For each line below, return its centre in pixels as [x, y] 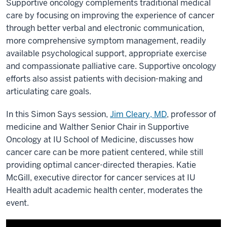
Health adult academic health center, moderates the [104, 190]
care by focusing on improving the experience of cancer [110, 15]
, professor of [192, 114]
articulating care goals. [49, 91]
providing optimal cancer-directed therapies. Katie [101, 165]
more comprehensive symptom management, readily [106, 41]
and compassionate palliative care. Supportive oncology [111, 66]
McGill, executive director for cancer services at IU [101, 178]
